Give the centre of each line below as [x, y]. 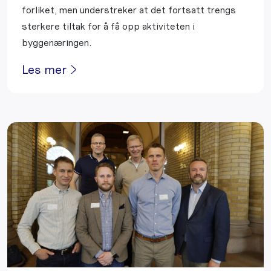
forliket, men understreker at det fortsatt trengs [129, 10]
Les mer [44, 70]
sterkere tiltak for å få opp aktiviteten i [108, 26]
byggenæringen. [57, 43]
